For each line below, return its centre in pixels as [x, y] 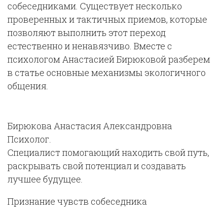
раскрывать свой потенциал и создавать [97, 166]
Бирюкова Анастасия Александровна [90, 126]
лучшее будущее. [45, 179]
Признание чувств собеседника [77, 201]
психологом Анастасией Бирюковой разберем [109, 59]
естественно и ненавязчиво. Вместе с [90, 46]
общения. [28, 86]
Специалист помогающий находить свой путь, [108, 152]
